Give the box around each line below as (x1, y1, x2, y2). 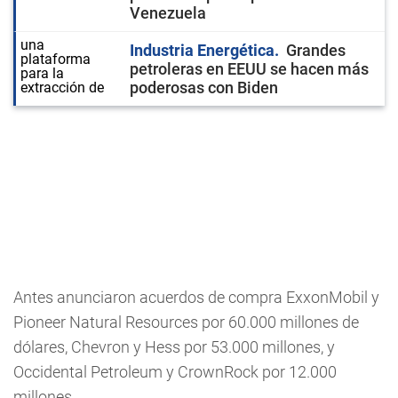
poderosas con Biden (130, 78, 278, 97)
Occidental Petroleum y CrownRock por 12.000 (13, 362, 337, 381)
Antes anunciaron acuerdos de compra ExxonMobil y (13, 288, 379, 306)
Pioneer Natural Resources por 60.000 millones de (13, 313, 359, 331)
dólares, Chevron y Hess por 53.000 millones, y (13, 338, 335, 356)
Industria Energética (130, 41, 275, 60)
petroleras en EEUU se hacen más (130, 60, 369, 78)
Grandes (286, 41, 346, 60)
